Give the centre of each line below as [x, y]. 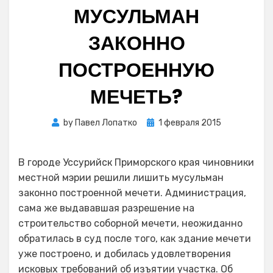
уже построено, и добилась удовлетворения [125, 254]
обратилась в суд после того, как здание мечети [135, 239]
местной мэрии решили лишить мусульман [121, 178]
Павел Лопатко [106, 123]
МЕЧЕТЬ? [136, 97]
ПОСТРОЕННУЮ [136, 70]
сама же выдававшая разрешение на [106, 208]
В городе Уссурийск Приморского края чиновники [136, 162]
